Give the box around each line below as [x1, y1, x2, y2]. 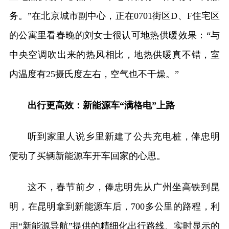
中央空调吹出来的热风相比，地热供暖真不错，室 [9, 49, 220, 60]
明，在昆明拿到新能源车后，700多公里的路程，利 [9, 201, 220, 212]
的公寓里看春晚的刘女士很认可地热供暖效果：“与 [9, 30, 220, 40]
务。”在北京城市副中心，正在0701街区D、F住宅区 [9, 10, 220, 21]
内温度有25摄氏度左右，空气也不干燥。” [9, 68, 179, 79]
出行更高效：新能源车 [27, 100, 120, 110]
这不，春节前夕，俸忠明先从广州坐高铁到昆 [27, 181, 220, 192]
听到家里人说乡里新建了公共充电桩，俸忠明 [27, 131, 220, 142]
